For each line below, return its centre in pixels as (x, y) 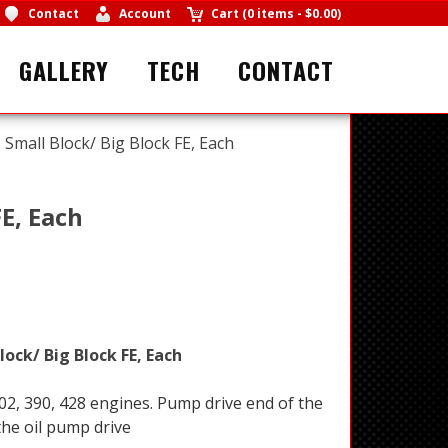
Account (144, 13)
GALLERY (64, 69)
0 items (270, 13)
